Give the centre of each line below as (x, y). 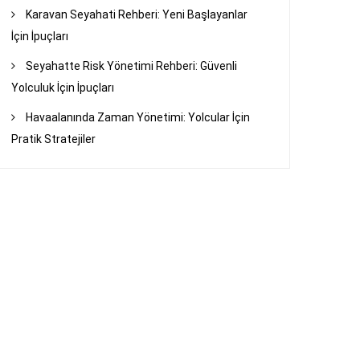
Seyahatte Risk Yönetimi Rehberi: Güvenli (132, 65)
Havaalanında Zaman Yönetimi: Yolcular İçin (138, 117)
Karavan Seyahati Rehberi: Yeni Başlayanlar (137, 14)
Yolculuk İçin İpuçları (63, 87)
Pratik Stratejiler (54, 139)
